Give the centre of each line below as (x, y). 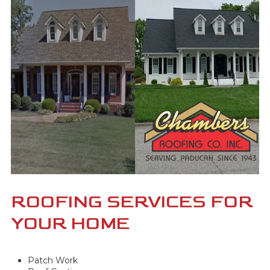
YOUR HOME (70, 224)
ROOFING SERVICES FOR (132, 202)
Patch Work (53, 261)
